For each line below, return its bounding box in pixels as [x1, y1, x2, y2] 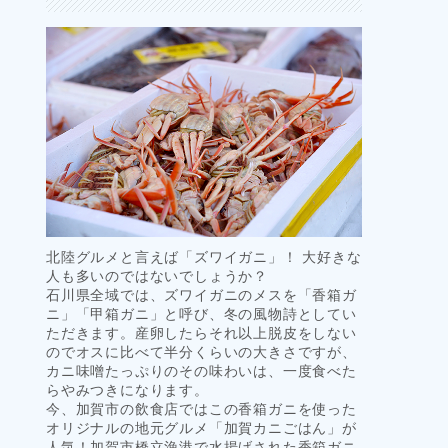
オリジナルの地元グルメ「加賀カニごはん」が [46, 418, 357, 436]
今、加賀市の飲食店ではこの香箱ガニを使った [46, 399, 357, 417]
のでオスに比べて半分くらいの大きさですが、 [46, 342, 357, 360]
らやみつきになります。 [46, 380, 209, 398]
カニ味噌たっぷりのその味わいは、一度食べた [46, 361, 357, 379]
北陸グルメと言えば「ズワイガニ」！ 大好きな [46, 247, 362, 265]
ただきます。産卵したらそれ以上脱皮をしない [46, 323, 357, 341]
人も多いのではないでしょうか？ [46, 266, 268, 284]
